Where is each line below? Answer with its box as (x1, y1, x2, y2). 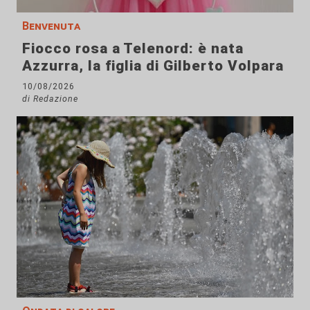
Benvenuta (22, 19, 80, 33)
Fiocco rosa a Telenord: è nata (22, 39, 244, 57)
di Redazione (22, 93, 78, 104)
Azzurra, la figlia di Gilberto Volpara (22, 57, 284, 74)
